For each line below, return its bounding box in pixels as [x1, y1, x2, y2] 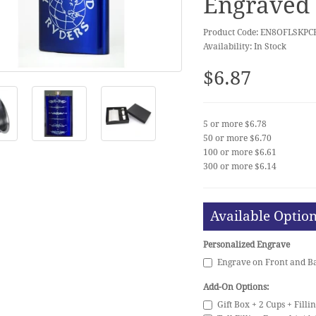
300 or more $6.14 [202, 162, 276, 171]
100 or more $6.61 [202, 147, 276, 157]
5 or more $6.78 [202, 119, 267, 129]
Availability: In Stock [202, 42, 286, 51]
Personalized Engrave [202, 240, 290, 250]
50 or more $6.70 [202, 133, 272, 143]
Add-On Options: [202, 282, 269, 292]
